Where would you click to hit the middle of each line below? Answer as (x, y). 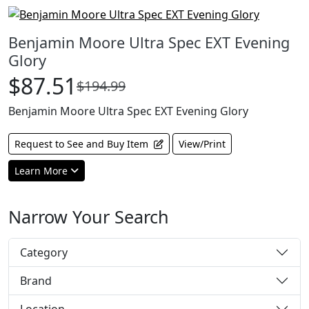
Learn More (41, 171)
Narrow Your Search (89, 217)
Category (44, 253)
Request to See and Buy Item (81, 144)
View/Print (202, 144)
